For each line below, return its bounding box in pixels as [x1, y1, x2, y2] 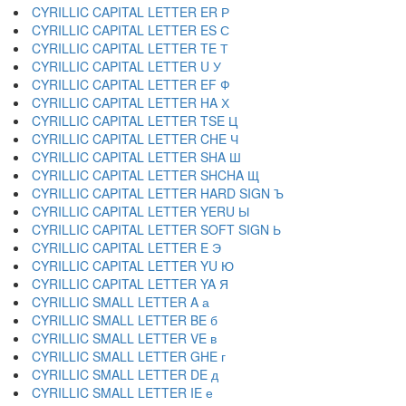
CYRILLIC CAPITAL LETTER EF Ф [32, 75, 230, 93]
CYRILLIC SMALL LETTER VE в [32, 329, 217, 347]
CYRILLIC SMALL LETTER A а [32, 293, 209, 311]
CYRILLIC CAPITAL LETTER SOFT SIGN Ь [32, 220, 281, 238]
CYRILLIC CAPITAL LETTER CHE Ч [32, 130, 238, 148]
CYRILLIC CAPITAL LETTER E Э [32, 238, 221, 256]
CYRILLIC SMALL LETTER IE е [32, 383, 213, 401]
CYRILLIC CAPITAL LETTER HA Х [32, 93, 229, 111]
